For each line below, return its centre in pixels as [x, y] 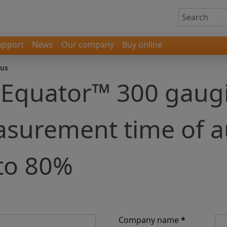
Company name [150, 220]
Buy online [142, 45]
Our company [88, 45]
